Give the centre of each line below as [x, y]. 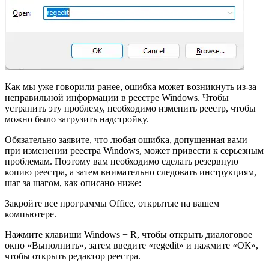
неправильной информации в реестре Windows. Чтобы [117, 97]
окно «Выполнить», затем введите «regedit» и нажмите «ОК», [131, 245]
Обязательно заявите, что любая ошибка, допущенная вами [126, 139]
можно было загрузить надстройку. [77, 119]
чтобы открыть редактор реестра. [73, 256]
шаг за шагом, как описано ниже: [73, 183]
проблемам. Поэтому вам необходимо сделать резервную [122, 161]
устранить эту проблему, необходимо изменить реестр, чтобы [130, 108]
